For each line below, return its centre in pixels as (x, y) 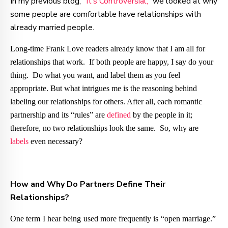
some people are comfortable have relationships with (106, 15)
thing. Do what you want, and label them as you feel (95, 75)
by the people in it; (162, 115)
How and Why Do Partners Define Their (88, 184)
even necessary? (55, 141)
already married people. (52, 28)
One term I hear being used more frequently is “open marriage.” (114, 219)
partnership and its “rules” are (59, 115)
